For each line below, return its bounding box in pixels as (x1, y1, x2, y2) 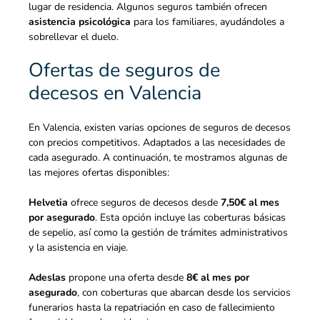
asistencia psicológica (29, 15, 131, 29)
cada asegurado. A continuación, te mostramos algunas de (29, 151, 287, 165)
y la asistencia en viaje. (29, 241, 128, 255)
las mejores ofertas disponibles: (29, 166, 169, 180)
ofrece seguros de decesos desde (68, 196, 221, 210)
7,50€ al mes (221, 196, 279, 210)
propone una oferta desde (66, 271, 186, 285)
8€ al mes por (186, 271, 249, 285)
